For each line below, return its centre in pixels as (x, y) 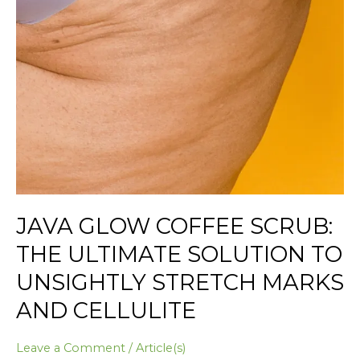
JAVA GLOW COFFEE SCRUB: (174, 226)
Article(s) (161, 348)
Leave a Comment (71, 348)
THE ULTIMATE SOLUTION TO (179, 254)
